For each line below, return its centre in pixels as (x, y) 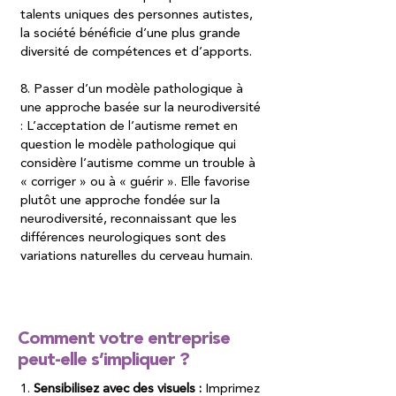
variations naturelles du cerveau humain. (138, 257)
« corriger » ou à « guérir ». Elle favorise (135, 183)
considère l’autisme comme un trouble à (138, 164)
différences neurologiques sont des (123, 238)
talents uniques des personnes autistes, (137, 15)
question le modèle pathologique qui (128, 145)
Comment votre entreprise (124, 339)
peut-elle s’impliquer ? (106, 361)
